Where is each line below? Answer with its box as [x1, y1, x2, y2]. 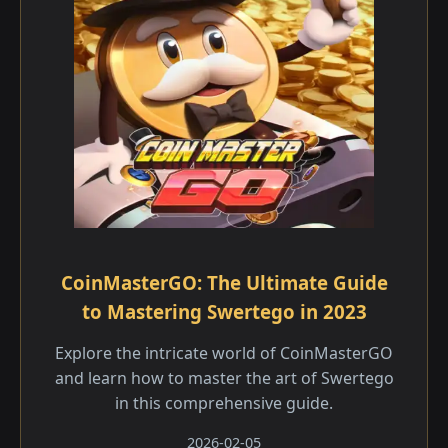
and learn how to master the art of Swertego [54, 367, 394, 389]
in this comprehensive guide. [115, 392, 333, 414]
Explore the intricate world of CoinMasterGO [55, 342, 393, 364]
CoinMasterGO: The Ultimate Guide [60, 270, 388, 295]
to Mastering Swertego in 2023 [81, 299, 367, 324]
